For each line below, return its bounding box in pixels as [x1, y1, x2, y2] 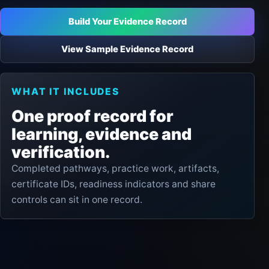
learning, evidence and [11, 124, 192, 144]
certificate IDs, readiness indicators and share [11, 178, 216, 190]
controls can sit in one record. [11, 194, 142, 205]
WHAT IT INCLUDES [11, 86, 120, 97]
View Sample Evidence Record [61, 43, 193, 55]
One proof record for [11, 106, 174, 125]
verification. [11, 142, 110, 162]
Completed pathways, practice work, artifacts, [11, 163, 219, 174]
